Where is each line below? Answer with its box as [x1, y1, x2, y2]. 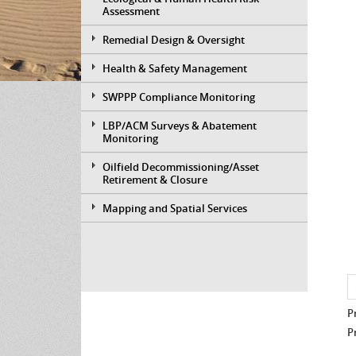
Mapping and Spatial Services [103, 200, 247, 215]
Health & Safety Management [103, 60, 247, 75]
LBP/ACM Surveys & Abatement [103, 118, 257, 133]
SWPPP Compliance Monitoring [103, 89, 255, 104]
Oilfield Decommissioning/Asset [103, 159, 259, 174]
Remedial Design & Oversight [103, 32, 245, 47]
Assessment [103, 3, 160, 18]
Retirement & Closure [103, 172, 207, 187]
